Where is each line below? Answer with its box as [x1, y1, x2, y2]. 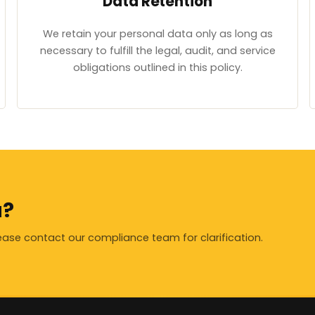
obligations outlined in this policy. [72, 60, 243, 75]
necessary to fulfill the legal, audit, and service [39, 44, 276, 58]
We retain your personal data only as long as [42, 27, 273, 41]
